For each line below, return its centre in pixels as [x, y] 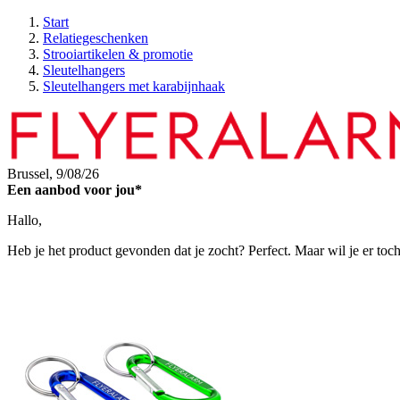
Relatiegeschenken [96, 38]
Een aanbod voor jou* [75, 190]
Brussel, [32, 174]
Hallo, [25, 220]
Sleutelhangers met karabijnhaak [134, 86]
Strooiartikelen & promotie [118, 54]
